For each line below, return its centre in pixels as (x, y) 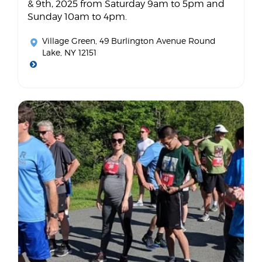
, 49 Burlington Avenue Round (156, 40)
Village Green (69, 40)
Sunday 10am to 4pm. (77, 16)
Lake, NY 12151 (69, 52)
